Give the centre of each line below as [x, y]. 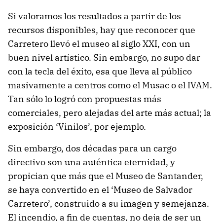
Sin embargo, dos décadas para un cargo [92, 148]
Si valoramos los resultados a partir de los [94, 16]
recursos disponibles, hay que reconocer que [102, 30]
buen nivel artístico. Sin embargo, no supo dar [104, 57]
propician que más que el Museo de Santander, [106, 176]
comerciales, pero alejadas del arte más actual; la [110, 113]
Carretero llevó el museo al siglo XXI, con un [99, 44]
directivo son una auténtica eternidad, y [92, 162]
